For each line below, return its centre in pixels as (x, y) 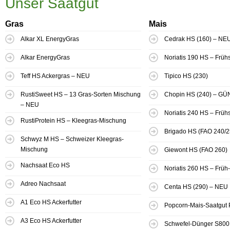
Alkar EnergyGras (45, 58)
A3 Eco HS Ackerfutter (51, 221)
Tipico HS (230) (186, 76)
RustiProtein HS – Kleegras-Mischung (73, 121)
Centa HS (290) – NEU (196, 187)
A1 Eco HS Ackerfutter (51, 203)
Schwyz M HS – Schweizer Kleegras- (72, 139)
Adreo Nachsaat (43, 184)
